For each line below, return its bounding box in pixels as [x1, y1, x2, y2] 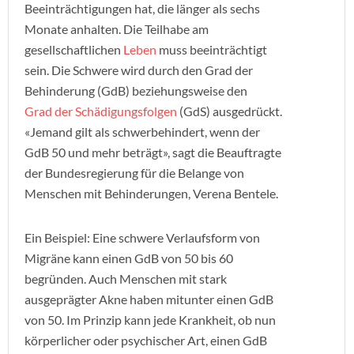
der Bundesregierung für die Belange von [24, 165, 244, 180]
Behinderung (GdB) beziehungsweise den [24, 83, 247, 98]
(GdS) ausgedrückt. [177, 104, 282, 119]
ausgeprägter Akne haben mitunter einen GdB [24, 292, 273, 307]
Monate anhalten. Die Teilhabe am [24, 21, 209, 36]
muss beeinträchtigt [156, 42, 267, 57]
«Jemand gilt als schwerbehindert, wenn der [24, 124, 260, 139]
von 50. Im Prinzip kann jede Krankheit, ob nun [24, 312, 276, 327]
